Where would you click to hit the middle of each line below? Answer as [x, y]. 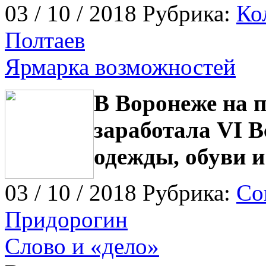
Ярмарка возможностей [120, 66]
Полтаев [45, 40]
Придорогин [66, 219]
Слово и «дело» [82, 246]
